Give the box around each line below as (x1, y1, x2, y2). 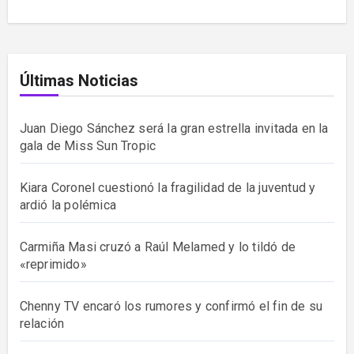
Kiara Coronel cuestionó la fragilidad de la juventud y (19, 179, 316, 195)
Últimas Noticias (19, 70, 138, 90)
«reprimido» (19, 256, 87, 272)
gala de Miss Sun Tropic (19, 137, 156, 153)
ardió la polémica (19, 197, 116, 213)
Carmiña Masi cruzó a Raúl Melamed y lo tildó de (19, 239, 296, 254)
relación (19, 315, 65, 331)
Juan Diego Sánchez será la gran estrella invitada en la (19, 120, 329, 136)
